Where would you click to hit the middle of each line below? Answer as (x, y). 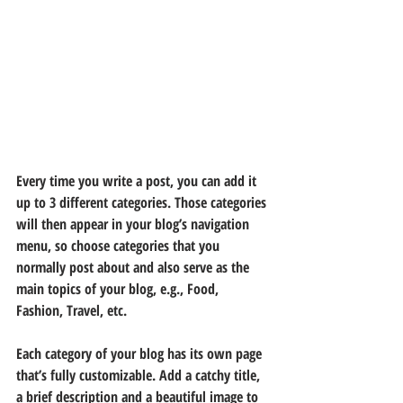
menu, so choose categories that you (120, 245)
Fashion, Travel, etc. (72, 310)
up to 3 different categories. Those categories (143, 202)
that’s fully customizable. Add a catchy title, (140, 375)
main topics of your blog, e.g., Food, (119, 288)
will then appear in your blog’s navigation (134, 224)
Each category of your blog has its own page (141, 353)
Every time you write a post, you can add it (138, 180)
